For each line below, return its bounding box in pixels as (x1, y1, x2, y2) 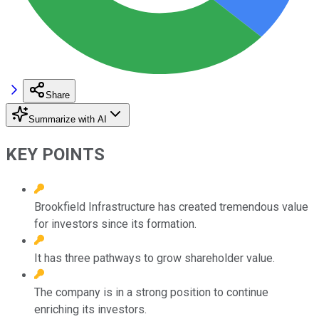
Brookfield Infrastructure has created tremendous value (34, 199, 308, 214)
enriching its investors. (34, 302, 147, 316)
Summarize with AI (28, 113, 107, 125)
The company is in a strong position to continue (34, 285, 268, 299)
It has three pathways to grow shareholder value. (34, 251, 275, 265)
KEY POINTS (6, 144, 105, 164)
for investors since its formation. (34, 216, 197, 231)
